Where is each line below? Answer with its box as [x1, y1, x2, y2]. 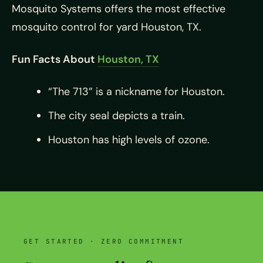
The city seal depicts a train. [48, 108, 185, 123]
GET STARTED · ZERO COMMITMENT [23, 237, 184, 245]
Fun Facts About [12, 52, 97, 66]
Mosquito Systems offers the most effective [12, 1, 225, 16]
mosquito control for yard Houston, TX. [12, 19, 201, 34]
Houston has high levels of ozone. [48, 132, 210, 147]
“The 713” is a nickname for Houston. [48, 84, 225, 99]
